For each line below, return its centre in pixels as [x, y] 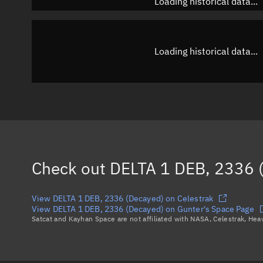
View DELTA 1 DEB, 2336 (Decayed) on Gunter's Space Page [143, 209]
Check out [71, 168]
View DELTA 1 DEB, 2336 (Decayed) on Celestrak [123, 198]
